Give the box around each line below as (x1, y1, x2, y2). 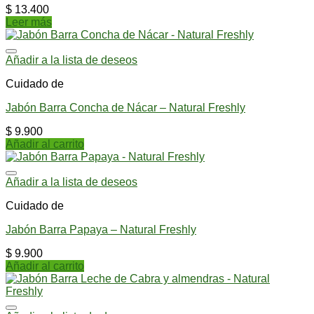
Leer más (6, 16, 52, 29)
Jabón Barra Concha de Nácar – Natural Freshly (6, 102, 245, 114)
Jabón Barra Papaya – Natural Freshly (6, 224, 196, 236)
